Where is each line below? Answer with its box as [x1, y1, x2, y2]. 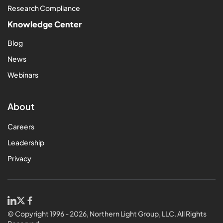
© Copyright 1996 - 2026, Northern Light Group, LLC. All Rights [7, 209, 207, 218]
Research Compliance [7, 3, 80, 12]
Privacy [7, 153, 31, 163]
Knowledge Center [7, 18, 82, 29]
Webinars [7, 70, 38, 79]
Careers [7, 121, 34, 131]
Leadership [7, 137, 44, 147]
